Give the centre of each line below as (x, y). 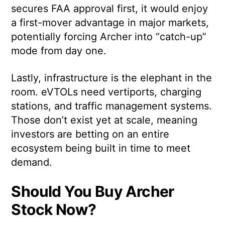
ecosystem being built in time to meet (101, 148)
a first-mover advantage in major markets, (110, 23)
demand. (32, 162)
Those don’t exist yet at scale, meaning (104, 120)
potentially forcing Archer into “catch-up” (109, 37)
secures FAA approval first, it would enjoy (110, 9)
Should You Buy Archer (93, 192)
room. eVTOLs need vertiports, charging (106, 92)
